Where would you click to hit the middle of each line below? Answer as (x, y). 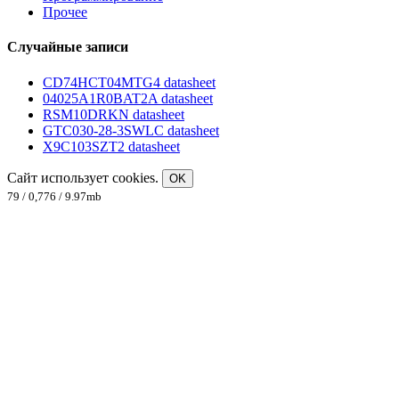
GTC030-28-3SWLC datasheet (131, 130)
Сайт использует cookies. (85, 177)
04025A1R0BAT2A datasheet (128, 98)
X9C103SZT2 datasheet (111, 146)
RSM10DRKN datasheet (114, 114)
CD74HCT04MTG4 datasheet (129, 82)
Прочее (65, 12)
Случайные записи (68, 47)
